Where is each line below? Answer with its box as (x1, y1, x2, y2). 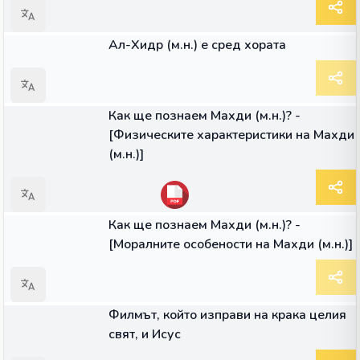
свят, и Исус (108, 325, 181, 343)
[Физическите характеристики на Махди (108, 126, 354, 144)
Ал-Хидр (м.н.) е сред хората (108, 36, 286, 54)
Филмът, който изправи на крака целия (108, 306, 346, 324)
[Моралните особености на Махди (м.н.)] (108, 235, 353, 253)
